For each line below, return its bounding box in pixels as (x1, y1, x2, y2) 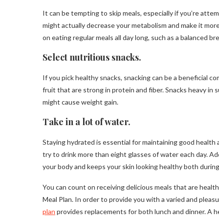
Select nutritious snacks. (43, 51, 141, 64)
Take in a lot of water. (43, 116, 131, 128)
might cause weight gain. (43, 98, 118, 107)
